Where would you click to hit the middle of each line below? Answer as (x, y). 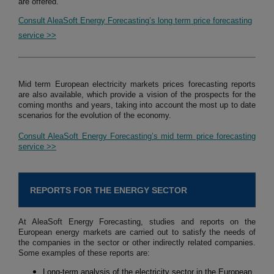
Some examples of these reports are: (84, 253)
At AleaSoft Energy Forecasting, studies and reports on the (137, 222)
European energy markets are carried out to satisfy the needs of (137, 232)
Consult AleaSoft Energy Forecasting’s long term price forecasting (135, 21)
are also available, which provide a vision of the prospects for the (137, 95)
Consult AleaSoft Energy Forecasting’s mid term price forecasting (137, 136)
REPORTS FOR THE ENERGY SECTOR (109, 191)
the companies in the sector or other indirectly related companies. (137, 243)
